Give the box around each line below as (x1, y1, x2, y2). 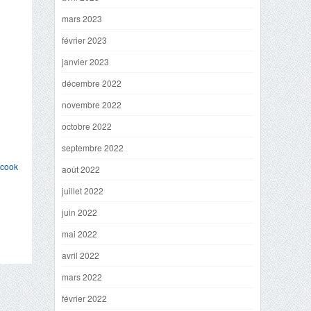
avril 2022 (62, 249, 99, 261)
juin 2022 (62, 206, 97, 218)
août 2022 (62, 163, 100, 175)
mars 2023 (62, 12, 102, 24)
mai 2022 (62, 228, 97, 239)
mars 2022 (62, 271, 102, 283)
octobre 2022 (62, 120, 112, 132)
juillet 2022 (62, 185, 103, 196)
